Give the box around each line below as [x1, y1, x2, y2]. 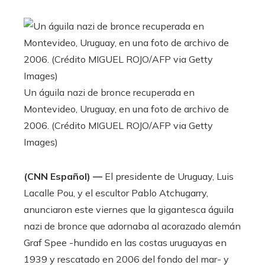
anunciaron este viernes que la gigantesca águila [24, 203, 234, 215]
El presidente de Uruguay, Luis [102, 170, 234, 182]
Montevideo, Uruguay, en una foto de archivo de [24, 102, 229, 115]
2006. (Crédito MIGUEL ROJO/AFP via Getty [24, 119, 213, 131]
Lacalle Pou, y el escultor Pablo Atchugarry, [24, 186, 208, 199]
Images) [24, 135, 58, 148]
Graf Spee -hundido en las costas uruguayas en [24, 236, 227, 248]
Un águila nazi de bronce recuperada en [24, 86, 195, 98]
